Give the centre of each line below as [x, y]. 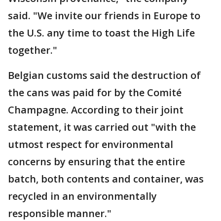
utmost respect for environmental [91, 145]
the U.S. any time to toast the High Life [101, 33]
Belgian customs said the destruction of [104, 75]
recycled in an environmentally [82, 196]
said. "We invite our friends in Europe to [104, 16]
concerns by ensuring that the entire [96, 162]
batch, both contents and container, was [106, 179]
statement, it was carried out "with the [102, 127]
